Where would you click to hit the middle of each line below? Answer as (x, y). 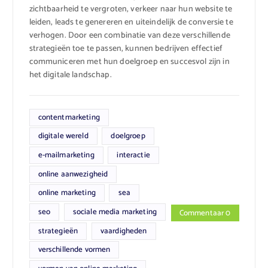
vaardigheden (124, 231)
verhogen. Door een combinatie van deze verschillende (130, 35)
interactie (133, 155)
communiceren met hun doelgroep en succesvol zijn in (129, 62)
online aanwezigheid (73, 174)
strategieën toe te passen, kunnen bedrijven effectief (126, 48)
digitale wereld (63, 136)
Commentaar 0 (205, 213)
